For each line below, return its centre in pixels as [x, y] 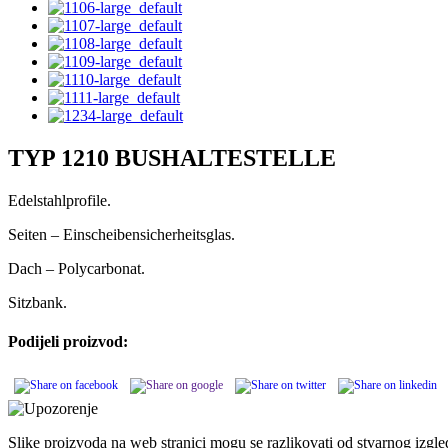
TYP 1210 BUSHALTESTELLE [172, 157]
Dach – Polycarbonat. [76, 268]
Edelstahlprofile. [59, 200]
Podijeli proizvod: [68, 341]
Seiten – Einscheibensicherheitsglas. [121, 234]
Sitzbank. [37, 302]
